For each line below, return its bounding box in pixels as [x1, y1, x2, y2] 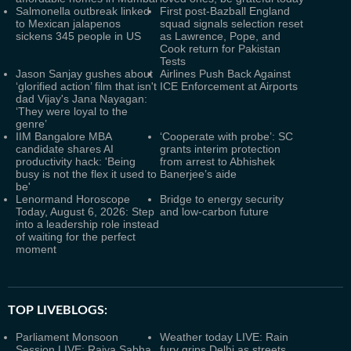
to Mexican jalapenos [16, 16, 121, 30]
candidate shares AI [16, 142, 114, 155]
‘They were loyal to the [16, 104, 128, 118]
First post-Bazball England [160, 4, 290, 17]
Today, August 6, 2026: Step [16, 204, 154, 218]
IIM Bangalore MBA [16, 129, 111, 143]
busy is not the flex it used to [16, 167, 157, 180]
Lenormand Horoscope [16, 192, 130, 205]
